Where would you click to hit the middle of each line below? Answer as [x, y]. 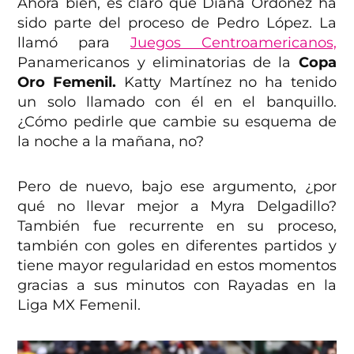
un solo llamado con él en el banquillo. [177, 102]
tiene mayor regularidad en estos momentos [177, 265]
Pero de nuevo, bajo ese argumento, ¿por [177, 186]
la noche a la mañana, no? [111, 141]
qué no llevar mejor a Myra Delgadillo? [177, 206]
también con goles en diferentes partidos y [177, 245]
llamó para [74, 42]
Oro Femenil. [71, 82]
